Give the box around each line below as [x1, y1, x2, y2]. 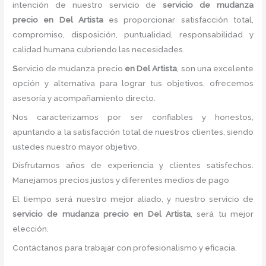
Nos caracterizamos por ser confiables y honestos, [12, 112, 254, 122]
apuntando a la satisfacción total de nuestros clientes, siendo [12, 126, 254, 137]
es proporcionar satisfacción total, [103, 14, 254, 24]
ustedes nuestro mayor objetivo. [12, 141, 143, 151]
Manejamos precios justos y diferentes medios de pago [12, 175, 230, 185]
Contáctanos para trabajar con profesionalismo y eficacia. [12, 243, 237, 253]
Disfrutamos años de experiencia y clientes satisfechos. [12, 160, 254, 170]
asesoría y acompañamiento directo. [12, 93, 156, 103]
